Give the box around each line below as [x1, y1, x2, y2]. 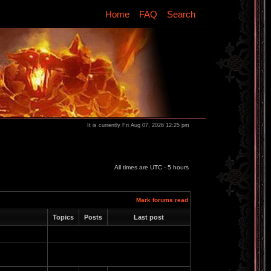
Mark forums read [136, 197, 188, 203]
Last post [132, 214, 166, 221]
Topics [51, 214, 76, 221]
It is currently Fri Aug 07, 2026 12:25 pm [87, 122, 189, 128]
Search [167, 9, 195, 19]
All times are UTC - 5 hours [114, 164, 189, 171]
